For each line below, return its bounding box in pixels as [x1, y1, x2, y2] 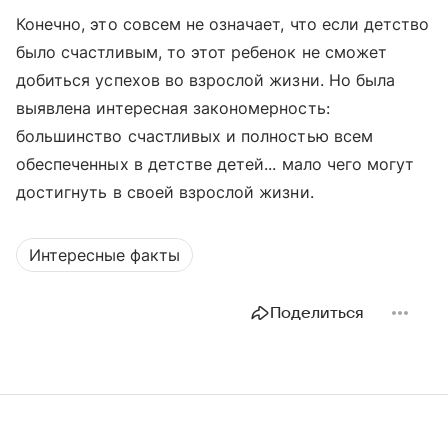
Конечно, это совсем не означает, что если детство [16, 14, 430, 34]
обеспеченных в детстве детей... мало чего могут [16, 154, 415, 174]
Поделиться [270, 304, 364, 322]
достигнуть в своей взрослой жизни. [16, 182, 314, 202]
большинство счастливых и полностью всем [16, 126, 373, 146]
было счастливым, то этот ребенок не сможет [16, 42, 388, 62]
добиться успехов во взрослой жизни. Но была [16, 70, 396, 90]
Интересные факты [29, 245, 180, 265]
